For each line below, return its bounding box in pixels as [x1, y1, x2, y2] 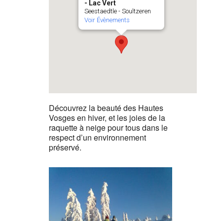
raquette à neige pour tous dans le [49, 122, 168, 133]
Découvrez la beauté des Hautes [49, 102, 163, 113]
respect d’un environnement [49, 132, 146, 143]
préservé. [49, 142, 81, 153]
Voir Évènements [84, 16, 130, 24]
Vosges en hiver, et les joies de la [49, 112, 165, 123]
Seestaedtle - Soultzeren [84, 7, 151, 15]
